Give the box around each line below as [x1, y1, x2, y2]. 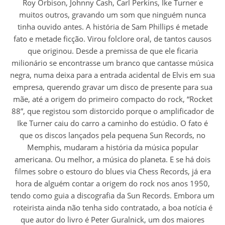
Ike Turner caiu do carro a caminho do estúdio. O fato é [17, 118, 208, 128]
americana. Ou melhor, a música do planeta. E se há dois [15, 154, 210, 164]
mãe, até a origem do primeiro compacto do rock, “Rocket [13, 94, 212, 104]
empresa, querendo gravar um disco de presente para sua [13, 82, 212, 92]
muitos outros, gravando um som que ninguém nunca [19, 10, 206, 20]
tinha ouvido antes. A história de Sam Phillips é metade [17, 22, 208, 32]
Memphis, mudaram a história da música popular [27, 142, 198, 152]
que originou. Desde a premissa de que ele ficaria [27, 46, 198, 56]
